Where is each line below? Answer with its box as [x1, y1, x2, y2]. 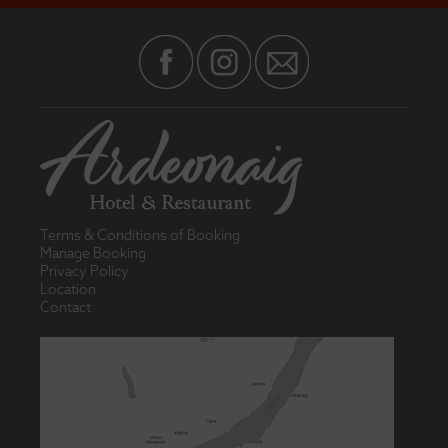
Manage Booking [40, 243, 147, 262]
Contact [40, 297, 92, 316]
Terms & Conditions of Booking [40, 225, 241, 244]
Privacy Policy [40, 261, 130, 280]
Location [40, 279, 97, 298]
